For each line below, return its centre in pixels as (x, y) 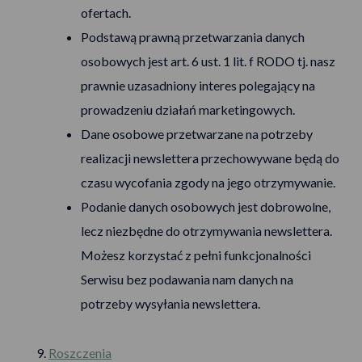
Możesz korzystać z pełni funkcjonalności (196, 255)
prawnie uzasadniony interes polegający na (198, 85)
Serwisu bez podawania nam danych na (187, 279)
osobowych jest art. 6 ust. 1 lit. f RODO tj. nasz (208, 61)
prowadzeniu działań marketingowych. (188, 109)
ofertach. (106, 13)
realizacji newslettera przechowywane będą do (210, 158)
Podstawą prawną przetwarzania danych (193, 37)
